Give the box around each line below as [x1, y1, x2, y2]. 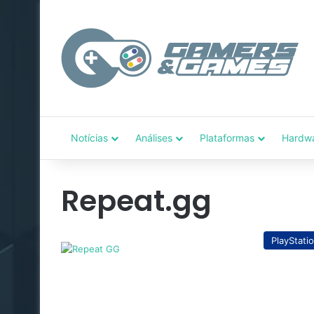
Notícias [71, 132, 108, 144]
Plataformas [200, 132, 254, 144]
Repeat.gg [61, 181, 212, 221]
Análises [135, 132, 172, 144]
